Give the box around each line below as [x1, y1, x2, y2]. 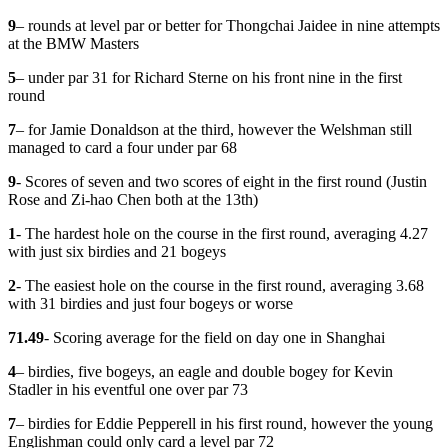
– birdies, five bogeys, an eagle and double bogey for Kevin [16, 362, 393, 380]
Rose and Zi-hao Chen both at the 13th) [8, 190, 258, 208]
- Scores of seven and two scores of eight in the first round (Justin [16, 172, 427, 190]
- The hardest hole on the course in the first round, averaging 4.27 [16, 224, 428, 242]
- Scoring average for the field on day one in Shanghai [44, 328, 385, 346]
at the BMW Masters [8, 34, 139, 52]
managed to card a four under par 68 [8, 138, 237, 156]
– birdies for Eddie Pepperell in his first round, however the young [16, 414, 433, 432]
